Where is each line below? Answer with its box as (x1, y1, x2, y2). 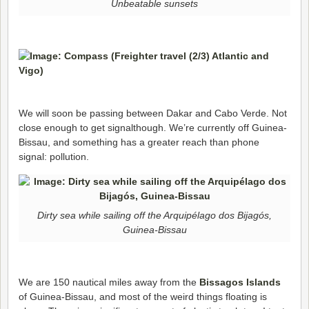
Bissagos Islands (199, 277, 281, 288)
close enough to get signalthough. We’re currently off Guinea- (19, 122, 287, 134)
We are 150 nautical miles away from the (19, 277, 199, 288)
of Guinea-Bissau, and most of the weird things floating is (19, 291, 267, 303)
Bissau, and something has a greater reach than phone (19, 137, 259, 148)
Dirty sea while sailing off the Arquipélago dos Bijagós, (37, 209, 272, 221)
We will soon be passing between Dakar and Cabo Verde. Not (19, 108, 287, 119)
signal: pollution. (19, 151, 89, 163)
